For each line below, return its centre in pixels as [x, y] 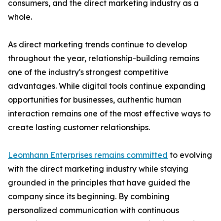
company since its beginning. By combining [89, 197]
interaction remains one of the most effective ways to [109, 114]
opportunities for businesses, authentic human [95, 100]
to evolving [190, 155]
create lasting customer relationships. [79, 128]
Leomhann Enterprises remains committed [88, 155]
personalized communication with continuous [93, 210]
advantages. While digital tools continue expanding [107, 86]
